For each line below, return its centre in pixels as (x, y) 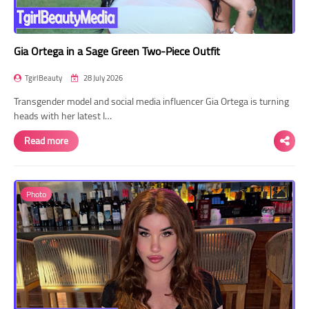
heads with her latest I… (63, 116)
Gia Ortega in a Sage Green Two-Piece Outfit (117, 51)
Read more (46, 140)
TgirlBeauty (43, 78)
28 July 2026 (102, 78)
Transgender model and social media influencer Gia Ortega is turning (151, 101)
